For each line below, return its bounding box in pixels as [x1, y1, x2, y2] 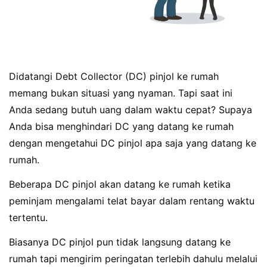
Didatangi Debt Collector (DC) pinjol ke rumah [9, 70, 219, 83]
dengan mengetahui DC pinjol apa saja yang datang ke [9, 137, 256, 150]
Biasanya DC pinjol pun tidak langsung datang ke [9, 235, 231, 248]
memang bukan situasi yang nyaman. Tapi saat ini [9, 87, 232, 100]
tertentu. [9, 212, 48, 224]
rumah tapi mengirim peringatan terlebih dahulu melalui [9, 252, 257, 265]
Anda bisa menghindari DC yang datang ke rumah [9, 120, 234, 133]
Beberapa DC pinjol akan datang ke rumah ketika [9, 178, 231, 191]
